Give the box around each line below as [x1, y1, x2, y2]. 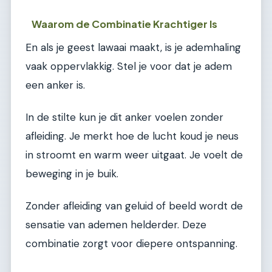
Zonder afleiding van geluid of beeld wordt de [25, 199, 243, 213]
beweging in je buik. [25, 167, 118, 181]
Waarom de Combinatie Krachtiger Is [32, 17, 218, 30]
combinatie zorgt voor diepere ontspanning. [25, 237, 237, 251]
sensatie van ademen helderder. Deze [25, 218, 206, 232]
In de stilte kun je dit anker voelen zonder [25, 110, 223, 124]
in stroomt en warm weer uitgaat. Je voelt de [25, 148, 243, 162]
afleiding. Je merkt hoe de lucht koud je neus [25, 129, 239, 143]
